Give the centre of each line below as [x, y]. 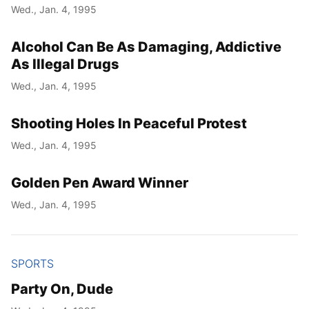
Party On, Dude [62, 289]
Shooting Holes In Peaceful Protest [129, 123]
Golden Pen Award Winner [100, 182]
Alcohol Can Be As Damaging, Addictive [146, 47]
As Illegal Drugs [65, 64]
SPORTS [32, 264]
